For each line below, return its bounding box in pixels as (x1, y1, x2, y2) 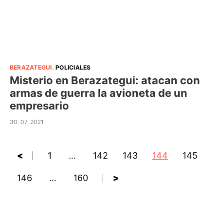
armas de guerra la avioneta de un (10, 87, 187, 99)
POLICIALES (55, 64, 91, 71)
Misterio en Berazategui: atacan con (10, 74, 200, 87)
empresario (10, 99, 69, 112)
